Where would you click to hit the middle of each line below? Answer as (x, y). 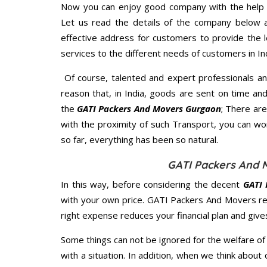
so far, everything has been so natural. (139, 140)
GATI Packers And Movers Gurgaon (149, 109)
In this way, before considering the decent (152, 184)
